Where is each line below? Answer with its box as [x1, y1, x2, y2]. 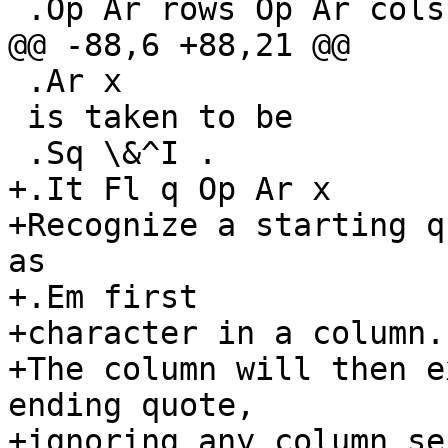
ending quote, [8, 387, 255, 424]
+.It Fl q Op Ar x [8, 171, 331, 208]
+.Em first [8, 279, 198, 316]
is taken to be [8, 99, 27, 136]
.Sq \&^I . [8, 135, 27, 172]
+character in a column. [8, 315, 445, 352]
